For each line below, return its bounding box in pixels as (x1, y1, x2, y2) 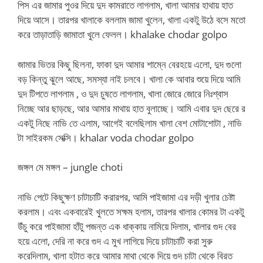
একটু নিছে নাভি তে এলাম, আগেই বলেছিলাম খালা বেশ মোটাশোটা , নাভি (18, 116, 242, 130)
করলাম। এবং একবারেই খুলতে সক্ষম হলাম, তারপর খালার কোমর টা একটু (18, 204, 244, 218)
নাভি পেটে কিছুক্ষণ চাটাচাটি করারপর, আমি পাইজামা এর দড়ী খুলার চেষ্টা (18, 190, 235, 204)
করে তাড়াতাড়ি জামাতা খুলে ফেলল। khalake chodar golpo (18, 28, 227, 41)
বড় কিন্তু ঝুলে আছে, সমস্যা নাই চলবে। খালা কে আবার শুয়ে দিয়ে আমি (18, 72, 241, 86)
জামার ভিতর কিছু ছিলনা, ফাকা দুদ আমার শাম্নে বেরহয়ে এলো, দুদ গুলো (18, 57, 241, 71)
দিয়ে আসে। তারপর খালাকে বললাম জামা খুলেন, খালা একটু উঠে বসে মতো (18, 13, 245, 26)
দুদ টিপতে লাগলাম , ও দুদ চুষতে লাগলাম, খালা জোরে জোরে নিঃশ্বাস (18, 86, 228, 100)
